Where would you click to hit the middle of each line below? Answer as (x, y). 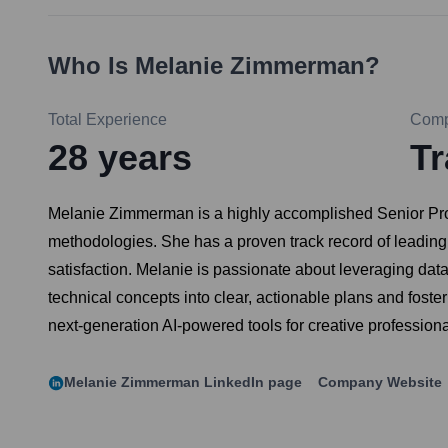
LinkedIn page (251, 382)
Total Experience (107, 120)
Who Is (91, 66)
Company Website (380, 382)
